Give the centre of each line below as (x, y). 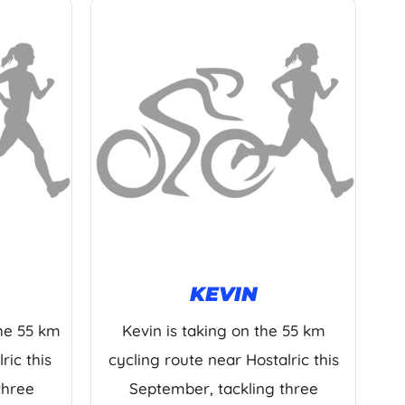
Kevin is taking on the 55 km (223, 331)
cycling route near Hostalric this (223, 360)
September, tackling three (223, 389)
